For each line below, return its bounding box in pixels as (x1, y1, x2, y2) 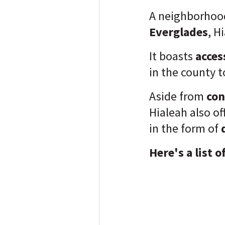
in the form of (149, 121, 221, 136)
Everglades (149, 24, 208, 40)
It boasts (149, 48, 195, 64)
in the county (149, 64, 215, 80)
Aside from (149, 88, 204, 104)
